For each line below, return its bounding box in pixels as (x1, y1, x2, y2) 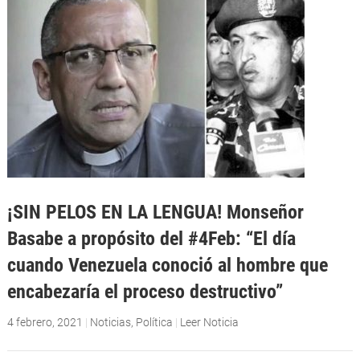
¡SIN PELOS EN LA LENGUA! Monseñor (6, 199, 304, 223)
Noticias (89, 315, 131, 329)
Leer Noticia (179, 315, 239, 329)
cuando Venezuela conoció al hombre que (6, 252, 328, 276)
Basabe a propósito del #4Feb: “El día (6, 226, 296, 250)
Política (135, 315, 173, 329)
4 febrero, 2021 (6, 315, 83, 329)
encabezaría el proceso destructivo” (6, 279, 283, 303)
